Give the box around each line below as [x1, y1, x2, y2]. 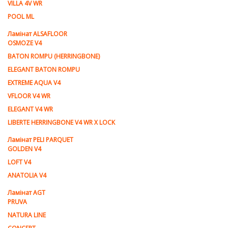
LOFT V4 [8, 158, 31, 166]
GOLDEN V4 [8, 145, 41, 153]
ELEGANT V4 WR [8, 105, 53, 113]
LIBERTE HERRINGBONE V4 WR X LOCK [8, 118, 115, 127]
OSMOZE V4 [8, 39, 42, 47]
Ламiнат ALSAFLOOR [8, 30, 67, 38]
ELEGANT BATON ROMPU [8, 65, 80, 74]
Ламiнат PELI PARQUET [8, 135, 73, 144]
